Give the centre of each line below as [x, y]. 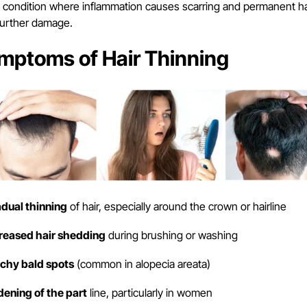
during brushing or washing [171, 235]
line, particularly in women [149, 293]
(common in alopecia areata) [142, 264]
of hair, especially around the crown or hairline [176, 207]
